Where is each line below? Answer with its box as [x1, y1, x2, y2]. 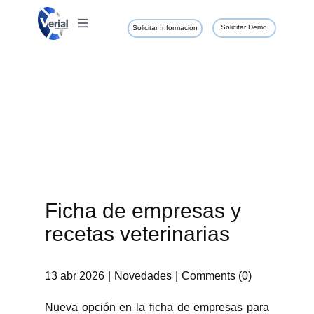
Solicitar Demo [221, 23, 267, 32]
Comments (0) [182, 270, 252, 282]
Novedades [114, 270, 172, 282]
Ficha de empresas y [45, 199, 241, 223]
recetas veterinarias [45, 222, 230, 246]
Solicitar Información [132, 24, 198, 32]
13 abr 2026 [45, 270, 104, 282]
